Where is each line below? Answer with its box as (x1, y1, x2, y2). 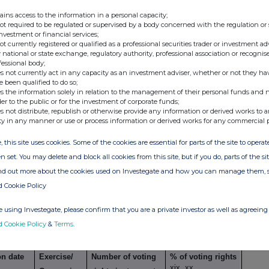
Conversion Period (15, 74, 88, 83)
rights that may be (107, 74, 175, 83)
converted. (107, 131, 147, 141)
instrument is (107, 103, 157, 112)
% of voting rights (170, 252, 237, 262)
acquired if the (107, 88, 161, 98)
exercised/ (107, 117, 145, 127)
